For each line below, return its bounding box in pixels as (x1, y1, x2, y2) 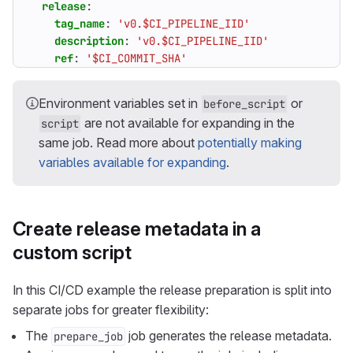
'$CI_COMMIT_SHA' (86, 51, 187, 65)
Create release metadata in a (13, 217, 261, 240)
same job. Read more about (39, 135, 198, 150)
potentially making (198, 135, 302, 150)
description (54, 34, 124, 48)
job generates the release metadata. (125, 328, 332, 344)
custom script (13, 241, 132, 264)
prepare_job (54, 329, 123, 344)
